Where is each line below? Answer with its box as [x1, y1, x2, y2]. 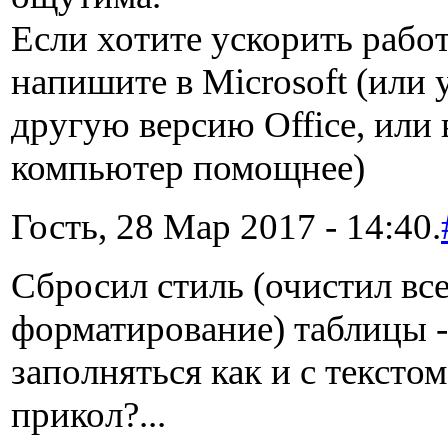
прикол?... [11, 393, 166, 435]
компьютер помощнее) [11, 146, 365, 188]
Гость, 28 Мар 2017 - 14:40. [11, 205, 441, 247]
